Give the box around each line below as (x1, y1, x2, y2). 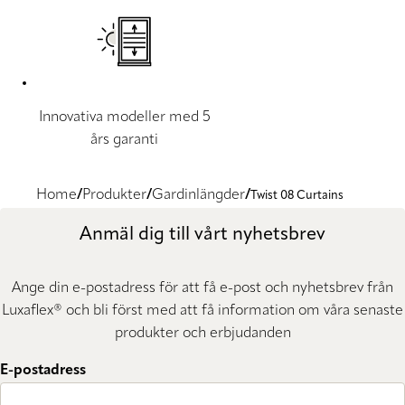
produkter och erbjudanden (114, 326, 291, 342)
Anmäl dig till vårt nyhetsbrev (80, 226, 325, 245)
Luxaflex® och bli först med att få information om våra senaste (2, 304, 403, 319)
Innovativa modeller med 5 (38, 109, 211, 125)
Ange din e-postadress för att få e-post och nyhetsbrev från (12, 281, 393, 297)
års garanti (90, 132, 158, 147)
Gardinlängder (152, 187, 245, 202)
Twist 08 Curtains (250, 189, 344, 202)
